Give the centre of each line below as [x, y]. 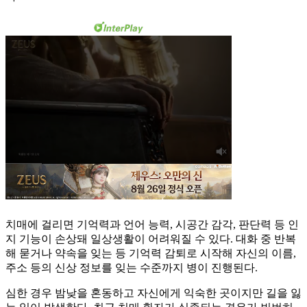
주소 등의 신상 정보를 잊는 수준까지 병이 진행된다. [132, 268]
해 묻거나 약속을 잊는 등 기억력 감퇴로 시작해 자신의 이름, [151, 254]
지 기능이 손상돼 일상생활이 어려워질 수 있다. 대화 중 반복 [151, 239]
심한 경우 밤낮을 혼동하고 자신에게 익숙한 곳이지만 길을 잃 [153, 293]
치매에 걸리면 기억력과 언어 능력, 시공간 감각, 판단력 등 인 [152, 225]
